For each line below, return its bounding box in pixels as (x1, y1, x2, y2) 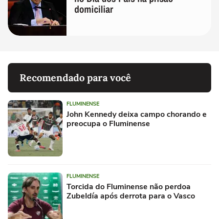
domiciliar (74, 2, 113, 16)
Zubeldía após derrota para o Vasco (66, 190, 195, 201)
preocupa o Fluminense (66, 118, 150, 129)
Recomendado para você (20, 71, 131, 84)
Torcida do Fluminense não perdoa (66, 181, 191, 192)
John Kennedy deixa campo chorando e (66, 109, 207, 120)
